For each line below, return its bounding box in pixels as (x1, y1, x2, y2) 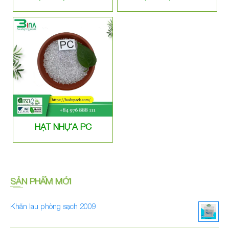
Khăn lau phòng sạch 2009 (10, 201, 96, 211)
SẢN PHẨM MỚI (10, 175, 71, 186)
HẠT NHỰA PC (34, 121, 91, 132)
